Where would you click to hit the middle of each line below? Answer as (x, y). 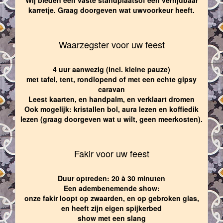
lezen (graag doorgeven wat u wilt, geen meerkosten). (111, 119)
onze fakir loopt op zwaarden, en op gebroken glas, (111, 198)
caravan (111, 89)
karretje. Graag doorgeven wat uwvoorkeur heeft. (111, 10)
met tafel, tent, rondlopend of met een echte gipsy (111, 79)
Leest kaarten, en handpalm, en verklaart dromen (111, 99)
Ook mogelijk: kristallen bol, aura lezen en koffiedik (111, 109)
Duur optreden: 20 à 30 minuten (111, 178)
